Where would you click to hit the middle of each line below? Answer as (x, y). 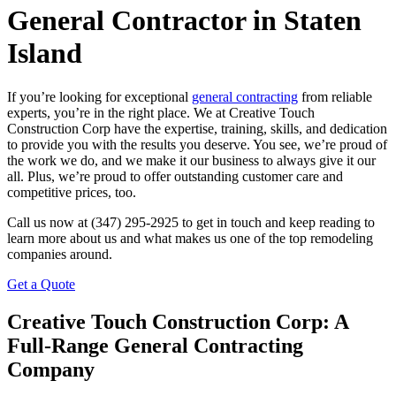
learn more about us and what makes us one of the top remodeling (190, 238)
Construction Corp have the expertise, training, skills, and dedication (197, 128)
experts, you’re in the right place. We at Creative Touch (161, 112)
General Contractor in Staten (184, 21)
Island (45, 53)
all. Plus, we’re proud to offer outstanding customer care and (175, 176)
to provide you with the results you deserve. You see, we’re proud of (197, 144)
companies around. (60, 254)
